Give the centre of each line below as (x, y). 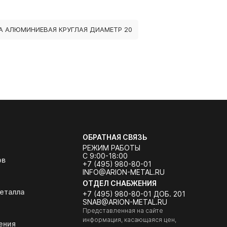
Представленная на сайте (123, 211)
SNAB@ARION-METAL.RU (125, 202)
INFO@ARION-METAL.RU (123, 172)
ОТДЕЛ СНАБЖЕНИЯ (119, 183)
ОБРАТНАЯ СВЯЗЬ (115, 137)
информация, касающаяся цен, (129, 220)
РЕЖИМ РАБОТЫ (111, 148)
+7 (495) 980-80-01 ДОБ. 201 (134, 194)
